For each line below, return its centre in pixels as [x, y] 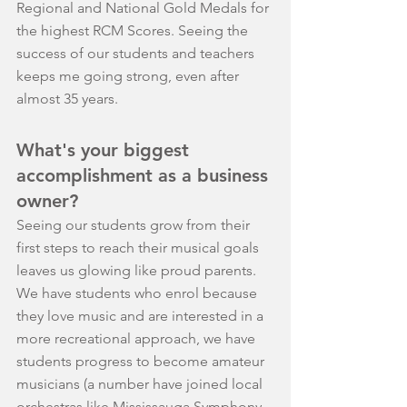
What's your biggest [105, 150]
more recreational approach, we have [138, 339]
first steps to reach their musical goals [139, 248]
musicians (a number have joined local [141, 384]
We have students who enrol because [139, 293]
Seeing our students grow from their [135, 225]
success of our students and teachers [137, 54]
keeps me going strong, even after [129, 76]
